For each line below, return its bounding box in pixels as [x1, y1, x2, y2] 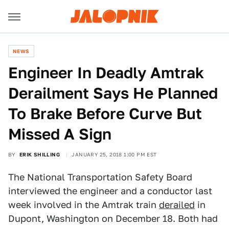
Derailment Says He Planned [8, 84, 218, 102]
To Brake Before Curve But [8, 104, 202, 123]
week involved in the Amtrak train [8, 199, 159, 210]
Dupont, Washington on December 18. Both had [8, 213, 218, 224]
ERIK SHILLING [19, 151, 60, 157]
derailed [159, 199, 195, 210]
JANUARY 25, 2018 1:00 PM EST [72, 151, 157, 157]
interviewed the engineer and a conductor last [8, 186, 212, 196]
